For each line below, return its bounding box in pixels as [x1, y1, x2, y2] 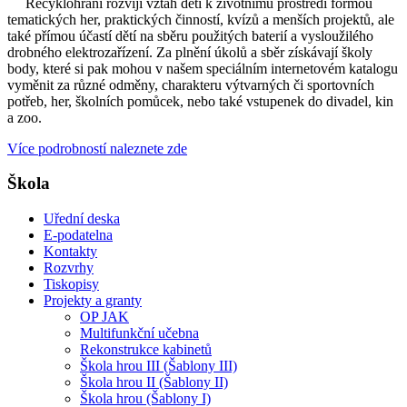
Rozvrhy [44, 260, 94, 276]
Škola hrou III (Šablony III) [80, 358, 237, 374]
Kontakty [44, 243, 97, 260]
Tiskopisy [44, 276, 99, 293]
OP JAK [80, 309, 129, 325]
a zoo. [7, 109, 42, 125]
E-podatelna [44, 227, 113, 243]
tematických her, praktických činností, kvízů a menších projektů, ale [7, 11, 394, 27]
